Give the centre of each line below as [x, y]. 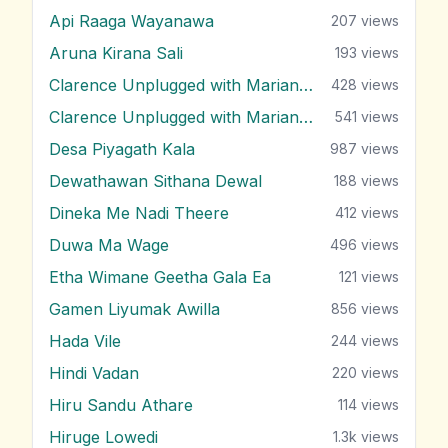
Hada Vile [85, 341]
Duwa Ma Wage [109, 245]
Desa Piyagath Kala [122, 149]
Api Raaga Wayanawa [131, 21]
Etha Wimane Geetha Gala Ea [160, 277]
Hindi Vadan [94, 373]
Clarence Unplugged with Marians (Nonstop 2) [306, 117]
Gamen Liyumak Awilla [134, 309]
